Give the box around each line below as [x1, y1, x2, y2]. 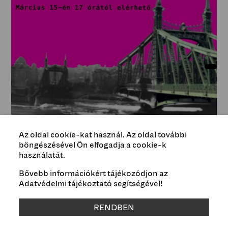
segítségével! [111, 179, 163, 188]
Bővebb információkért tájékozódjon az [18, 168, 168, 178]
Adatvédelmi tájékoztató [18, 179, 112, 188]
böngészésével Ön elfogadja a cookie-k [18, 140, 166, 149]
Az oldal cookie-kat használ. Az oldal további [18, 130, 187, 139]
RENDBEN [93, 203, 134, 212]
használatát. [18, 150, 65, 159]
